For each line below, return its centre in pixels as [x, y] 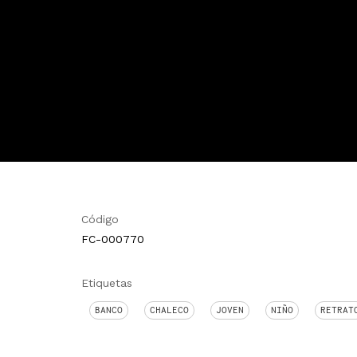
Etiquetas [107, 283]
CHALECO [169, 310]
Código [100, 219]
